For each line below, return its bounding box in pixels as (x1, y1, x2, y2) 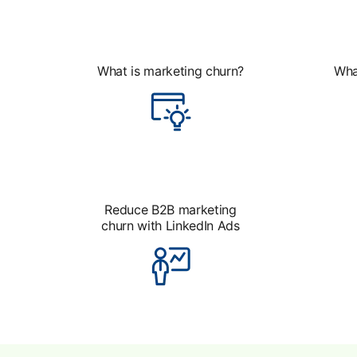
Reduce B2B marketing (104, 202, 237, 218)
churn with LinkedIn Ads (101, 218, 240, 233)
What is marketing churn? (96, 63, 245, 79)
